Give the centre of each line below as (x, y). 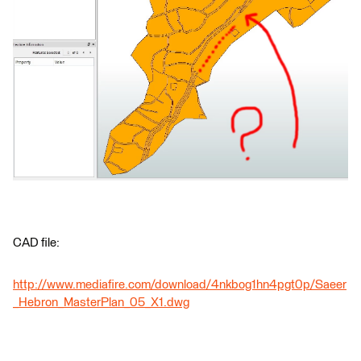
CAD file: (36, 243)
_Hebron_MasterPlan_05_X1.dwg (101, 303)
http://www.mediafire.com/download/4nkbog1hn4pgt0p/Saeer (180, 285)
